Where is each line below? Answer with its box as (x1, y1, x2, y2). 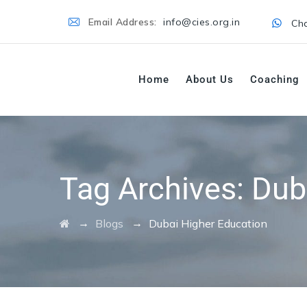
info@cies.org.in (163, 16, 241, 28)
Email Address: (88, 16, 160, 28)
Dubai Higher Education (149, 217, 267, 230)
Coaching (250, 73, 299, 86)
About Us (186, 73, 234, 86)
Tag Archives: (60, 171, 251, 207)
